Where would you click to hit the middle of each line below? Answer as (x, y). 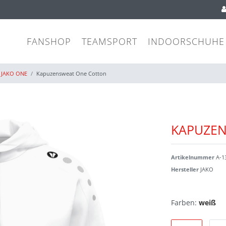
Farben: (184, 203)
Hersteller (186, 169)
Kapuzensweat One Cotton (71, 74)
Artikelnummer (193, 157)
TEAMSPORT (109, 42)
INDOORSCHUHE (186, 42)
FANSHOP (49, 42)
